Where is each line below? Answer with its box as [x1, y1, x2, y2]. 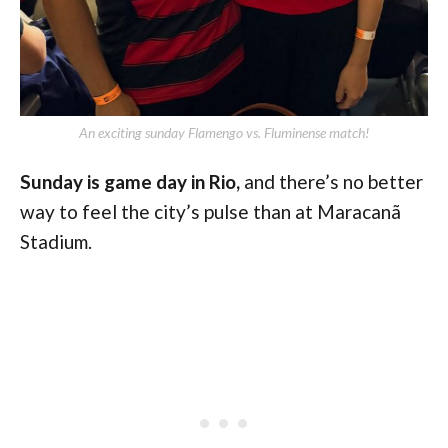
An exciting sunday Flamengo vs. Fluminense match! [79, 123, 369, 141]
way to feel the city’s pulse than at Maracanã [20, 199, 401, 223]
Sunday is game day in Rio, [20, 169, 240, 193]
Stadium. [20, 229, 92, 253]
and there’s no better [240, 169, 423, 193]
